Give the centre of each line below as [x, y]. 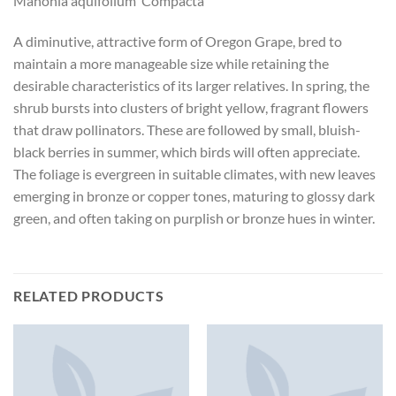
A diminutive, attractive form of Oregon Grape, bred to [178, 41]
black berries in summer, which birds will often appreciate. [187, 151]
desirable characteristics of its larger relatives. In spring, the [191, 85]
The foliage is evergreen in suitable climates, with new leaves [194, 173]
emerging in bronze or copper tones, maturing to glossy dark [194, 195]
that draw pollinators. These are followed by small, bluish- [187, 129]
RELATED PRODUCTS [89, 296]
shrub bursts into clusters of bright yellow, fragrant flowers [191, 107]
